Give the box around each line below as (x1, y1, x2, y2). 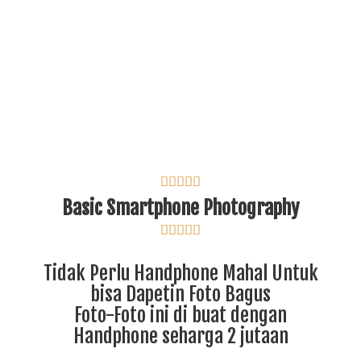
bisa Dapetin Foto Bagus (90, 281, 271, 306)
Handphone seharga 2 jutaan (73, 323, 288, 348)
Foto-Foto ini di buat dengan (74, 302, 287, 327)
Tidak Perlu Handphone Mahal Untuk (43, 260, 318, 285)
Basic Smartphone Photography (62, 195, 299, 220)
